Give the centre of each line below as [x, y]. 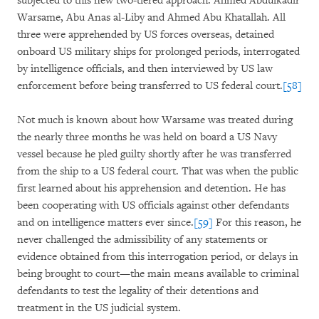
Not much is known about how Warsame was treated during [155, 120]
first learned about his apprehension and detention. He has [151, 188]
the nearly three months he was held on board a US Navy [147, 137]
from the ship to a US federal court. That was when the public [158, 171]
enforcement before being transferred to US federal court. [150, 86]
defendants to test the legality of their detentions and [138, 291]
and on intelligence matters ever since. [105, 223]
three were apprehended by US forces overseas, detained [146, 35]
